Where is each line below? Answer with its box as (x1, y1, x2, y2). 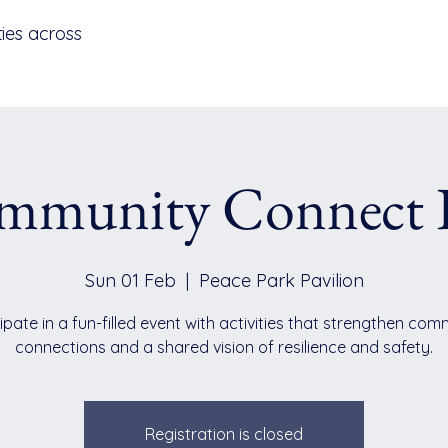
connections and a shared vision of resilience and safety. (15, 337, 433, 357)
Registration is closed (145, 424, 303, 444)
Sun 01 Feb (84, 269, 176, 292)
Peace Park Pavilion (198, 269, 364, 292)
